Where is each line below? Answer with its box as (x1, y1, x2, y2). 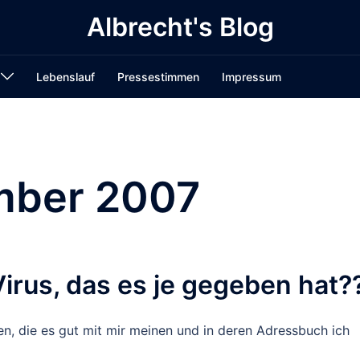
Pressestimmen (117, 70, 199, 84)
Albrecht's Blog (86, 11, 274, 43)
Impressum (222, 70, 281, 84)
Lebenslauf (36, 70, 95, 84)
